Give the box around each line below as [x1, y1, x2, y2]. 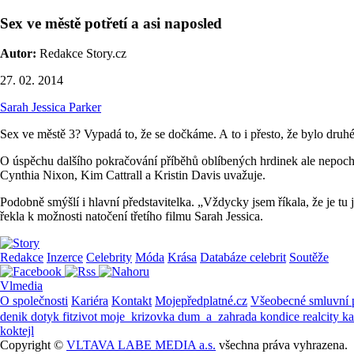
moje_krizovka [100, 310, 178, 324]
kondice [260, 310, 303, 324]
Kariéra [71, 294, 108, 308]
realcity [303, 310, 342, 324]
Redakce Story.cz [36, 47, 126, 61]
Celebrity [86, 250, 132, 265]
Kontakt [111, 294, 152, 308]
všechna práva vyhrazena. [216, 338, 348, 352]
